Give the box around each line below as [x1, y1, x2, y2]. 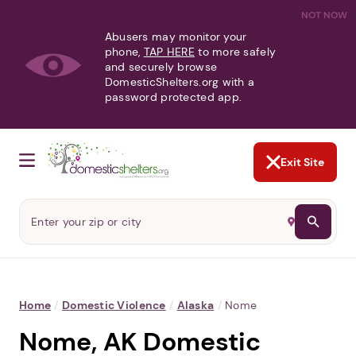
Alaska [176, 298, 215, 313]
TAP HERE [143, 44, 195, 59]
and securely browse [104, 60, 218, 74]
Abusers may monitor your [104, 29, 247, 44]
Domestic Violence [61, 298, 166, 313]
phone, [104, 44, 144, 59]
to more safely [194, 44, 277, 59]
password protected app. [104, 90, 242, 104]
